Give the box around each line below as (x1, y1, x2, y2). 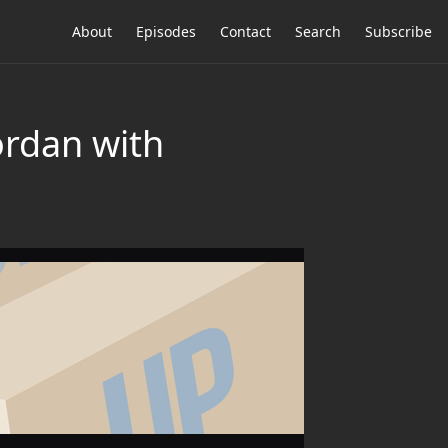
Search (295, 22, 341, 41)
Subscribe (365, 22, 432, 41)
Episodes (136, 22, 196, 41)
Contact (220, 22, 271, 41)
